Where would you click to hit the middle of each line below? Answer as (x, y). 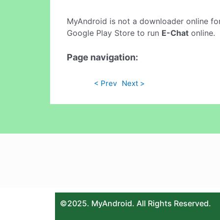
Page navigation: (102, 57)
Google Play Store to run (114, 33)
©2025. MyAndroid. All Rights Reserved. (136, 203)
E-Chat (175, 33)
